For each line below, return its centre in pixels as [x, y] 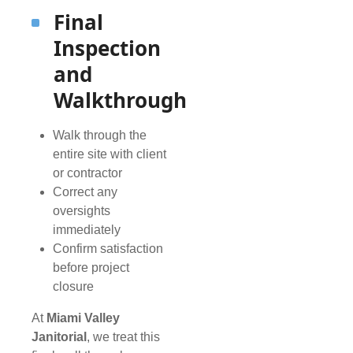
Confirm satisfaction [108, 249]
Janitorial [59, 337]
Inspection [107, 48]
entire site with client [110, 154]
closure [74, 287]
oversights [82, 211]
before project [91, 268]
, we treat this [123, 337]
